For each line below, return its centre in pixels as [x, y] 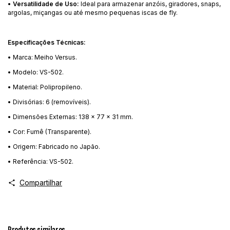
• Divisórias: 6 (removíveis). [49, 102]
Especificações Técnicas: [47, 42]
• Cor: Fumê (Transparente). [50, 131]
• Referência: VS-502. [41, 161]
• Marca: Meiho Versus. [42, 57]
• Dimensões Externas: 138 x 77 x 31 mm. [70, 117]
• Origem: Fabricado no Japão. [54, 146]
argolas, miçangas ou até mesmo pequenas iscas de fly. [93, 12]
